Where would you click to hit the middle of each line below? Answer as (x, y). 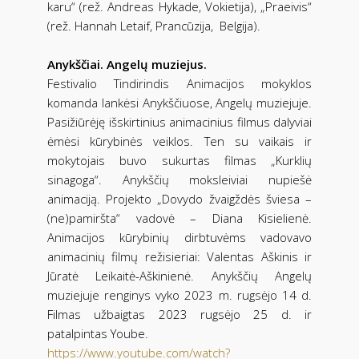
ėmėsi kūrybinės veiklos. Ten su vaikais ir (179, 141)
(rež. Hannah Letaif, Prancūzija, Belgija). (160, 25)
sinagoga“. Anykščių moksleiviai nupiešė (179, 179)
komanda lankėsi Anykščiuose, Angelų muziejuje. (179, 102)
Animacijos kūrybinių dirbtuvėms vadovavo (179, 237)
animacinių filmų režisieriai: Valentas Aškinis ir (179, 256)
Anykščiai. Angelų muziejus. (127, 64)
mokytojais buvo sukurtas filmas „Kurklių (179, 160)
